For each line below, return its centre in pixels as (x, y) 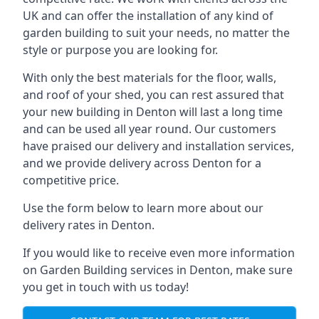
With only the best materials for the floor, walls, (150, 77)
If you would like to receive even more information (159, 252)
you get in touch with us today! (106, 287)
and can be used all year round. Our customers (150, 129)
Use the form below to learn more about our (143, 208)
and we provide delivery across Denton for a (142, 163)
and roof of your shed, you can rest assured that (153, 94)
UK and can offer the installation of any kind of (148, 15)
